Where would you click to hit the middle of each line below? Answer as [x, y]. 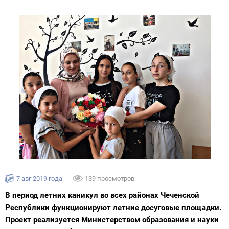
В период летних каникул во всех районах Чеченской [102, 196]
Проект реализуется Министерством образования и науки [112, 220]
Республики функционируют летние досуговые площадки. [113, 208]
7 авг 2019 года [39, 179]
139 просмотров [110, 179]
